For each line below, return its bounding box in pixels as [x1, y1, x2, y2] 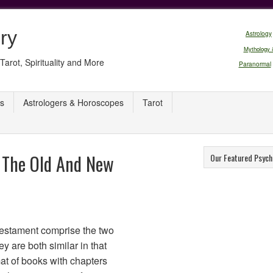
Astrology [246, 29, 272, 38]
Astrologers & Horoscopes [23, 96, 124, 108]
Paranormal [238, 59, 271, 68]
